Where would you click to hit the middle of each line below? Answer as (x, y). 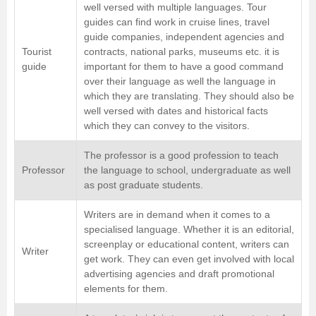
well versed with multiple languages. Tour (175, 7)
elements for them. (126, 289)
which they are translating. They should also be (189, 96)
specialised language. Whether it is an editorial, (189, 230)
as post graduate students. (144, 185)
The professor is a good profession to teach (181, 156)
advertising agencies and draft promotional (179, 274)
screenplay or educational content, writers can (187, 244)
